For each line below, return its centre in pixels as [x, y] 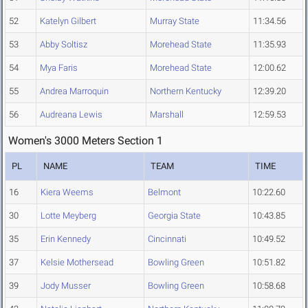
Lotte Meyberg [68, 216]
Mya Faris [59, 68]
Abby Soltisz [64, 45]
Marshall [167, 115]
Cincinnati [167, 239]
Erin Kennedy [66, 239]
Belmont [164, 192]
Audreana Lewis [71, 115]
